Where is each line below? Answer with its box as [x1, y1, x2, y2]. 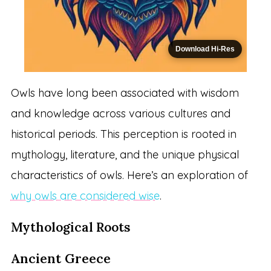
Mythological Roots [10, 219, 130, 236]
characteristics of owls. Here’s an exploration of [10, 168, 248, 183]
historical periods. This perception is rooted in [10, 127, 237, 142]
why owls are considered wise [10, 189, 160, 203]
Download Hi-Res [175, 45, 235, 54]
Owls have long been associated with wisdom [10, 86, 239, 100]
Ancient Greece [10, 250, 111, 267]
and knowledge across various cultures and [10, 106, 230, 121]
